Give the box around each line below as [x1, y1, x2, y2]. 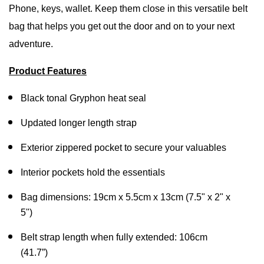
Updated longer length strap [21, 118, 137, 128]
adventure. [9, 39, 53, 49]
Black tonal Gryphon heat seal [21, 93, 148, 104]
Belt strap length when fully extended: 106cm [21, 232, 207, 243]
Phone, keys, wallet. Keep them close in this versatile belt [9, 4, 247, 14]
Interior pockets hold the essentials [21, 167, 165, 178]
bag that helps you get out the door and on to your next [9, 21, 235, 32]
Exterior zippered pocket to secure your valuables [21, 143, 226, 153]
